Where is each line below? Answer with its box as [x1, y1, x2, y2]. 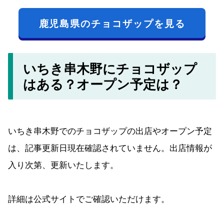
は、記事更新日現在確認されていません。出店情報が [8, 141, 212, 154]
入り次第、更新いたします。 [8, 158, 118, 171]
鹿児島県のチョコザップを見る [38, 15, 185, 30]
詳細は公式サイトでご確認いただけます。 [8, 192, 169, 205]
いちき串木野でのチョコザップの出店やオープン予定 [8, 124, 212, 137]
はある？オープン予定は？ [23, 74, 183, 93]
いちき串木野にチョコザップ [23, 59, 197, 78]
